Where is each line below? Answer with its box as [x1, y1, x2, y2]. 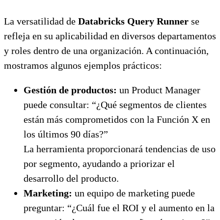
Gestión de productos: [24, 84, 117, 95]
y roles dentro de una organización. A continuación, [4, 45, 209, 56]
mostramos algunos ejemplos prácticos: [4, 59, 162, 71]
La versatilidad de [4, 15, 78, 27]
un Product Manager [117, 84, 200, 95]
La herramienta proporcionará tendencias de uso [24, 143, 216, 154]
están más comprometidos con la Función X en [24, 113, 210, 125]
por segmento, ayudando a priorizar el [24, 158, 175, 169]
